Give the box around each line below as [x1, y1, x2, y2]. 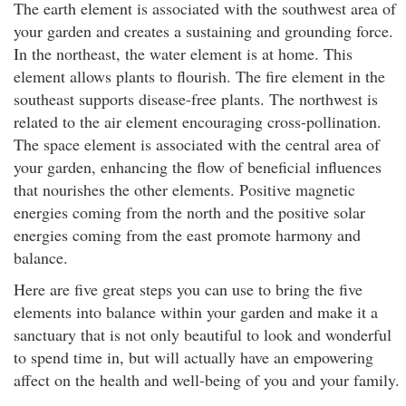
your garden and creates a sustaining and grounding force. [14, 20, 393, 42]
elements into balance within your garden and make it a [14, 301, 378, 323]
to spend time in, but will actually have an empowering [14, 346, 373, 368]
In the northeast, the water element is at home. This [14, 43, 353, 64]
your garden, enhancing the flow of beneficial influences [14, 156, 382, 178]
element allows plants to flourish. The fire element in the [14, 65, 385, 87]
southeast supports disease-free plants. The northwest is [14, 88, 378, 110]
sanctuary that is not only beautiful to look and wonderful [14, 324, 391, 345]
